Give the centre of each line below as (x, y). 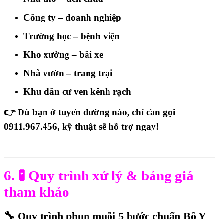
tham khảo (37, 192)
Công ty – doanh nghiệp (72, 18)
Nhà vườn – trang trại (68, 73)
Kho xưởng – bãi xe (63, 55)
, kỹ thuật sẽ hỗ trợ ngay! (108, 127)
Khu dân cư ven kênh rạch (77, 92)
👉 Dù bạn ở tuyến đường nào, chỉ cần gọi (89, 112)
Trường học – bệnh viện (72, 36)
